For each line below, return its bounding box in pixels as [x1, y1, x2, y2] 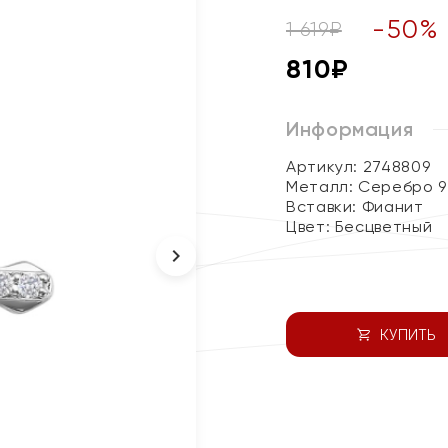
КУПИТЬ [379, 326, 436, 343]
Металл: [286, 177, 359, 196]
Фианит [361, 197, 424, 216]
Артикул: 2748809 [286, 157, 431, 176]
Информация [286, 117, 414, 141]
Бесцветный [334, 217, 433, 236]
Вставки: [286, 197, 362, 216]
